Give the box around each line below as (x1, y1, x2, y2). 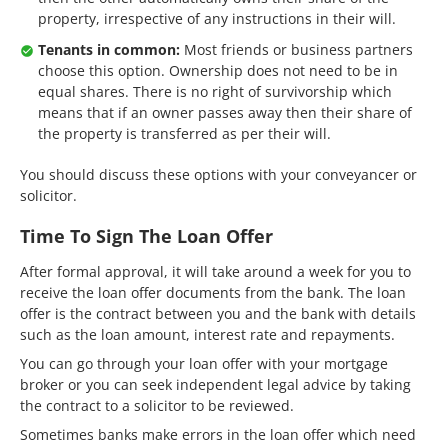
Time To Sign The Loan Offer (20, 223, 273, 248)
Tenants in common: (38, 39, 184, 59)
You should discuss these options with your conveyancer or (20, 164, 417, 184)
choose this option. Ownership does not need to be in (38, 60, 398, 80)
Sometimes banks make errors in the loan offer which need (20, 424, 416, 444)
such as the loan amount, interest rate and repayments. (20, 324, 395, 344)
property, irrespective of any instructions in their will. (38, 8, 396, 28)
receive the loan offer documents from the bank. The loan (20, 282, 406, 302)
